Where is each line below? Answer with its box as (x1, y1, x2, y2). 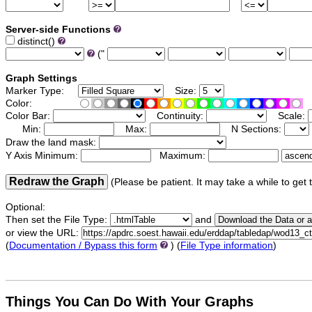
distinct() (15, 36, 58, 47)
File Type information (180, 240, 273, 251)
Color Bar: (6, 111, 53, 122)
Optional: (6, 202, 45, 213)
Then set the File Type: (6, 214, 110, 226)
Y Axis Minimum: (6, 150, 81, 162)
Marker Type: (6, 86, 67, 97)
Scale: (267, 111, 308, 122)
